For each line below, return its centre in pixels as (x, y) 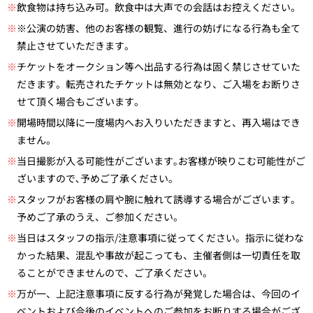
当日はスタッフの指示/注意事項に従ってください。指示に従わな (160, 237)
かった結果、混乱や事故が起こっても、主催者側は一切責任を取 (159, 255)
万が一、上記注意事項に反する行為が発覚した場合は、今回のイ (159, 293)
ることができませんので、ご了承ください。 (115, 272)
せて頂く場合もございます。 (80, 101)
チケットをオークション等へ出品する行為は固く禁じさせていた (159, 66)
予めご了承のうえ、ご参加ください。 (100, 216)
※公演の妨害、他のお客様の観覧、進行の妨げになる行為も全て (159, 28)
